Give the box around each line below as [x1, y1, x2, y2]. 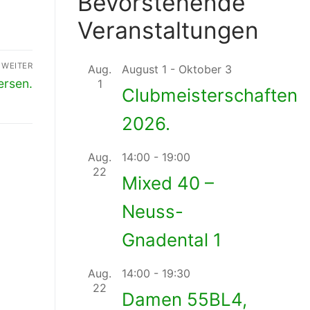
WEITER [1, 61, 33, 71]
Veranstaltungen [77, 16, 259, 45]
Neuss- [122, 201, 183, 223]
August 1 [122, 62, 167, 77]
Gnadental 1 [122, 229, 221, 251]
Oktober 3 [179, 62, 232, 77]
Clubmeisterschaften [122, 84, 298, 107]
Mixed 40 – [122, 172, 214, 194]
